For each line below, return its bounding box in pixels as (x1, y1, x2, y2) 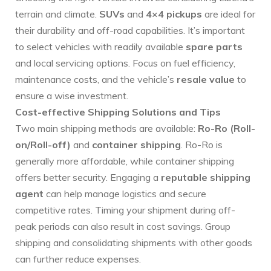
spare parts (186, 41, 243, 53)
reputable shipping (161, 171, 250, 184)
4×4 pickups (146, 8, 202, 21)
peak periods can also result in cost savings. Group (15, 220, 230, 233)
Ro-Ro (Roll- (198, 122, 255, 135)
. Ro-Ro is (181, 139, 223, 151)
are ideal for (202, 8, 255, 21)
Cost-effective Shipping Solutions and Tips (15, 106, 221, 119)
